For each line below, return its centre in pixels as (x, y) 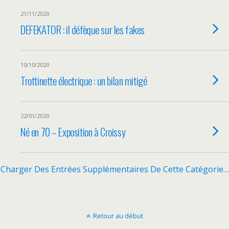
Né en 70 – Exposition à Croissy (73, 132)
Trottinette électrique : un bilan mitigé (84, 81)
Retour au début (118, 216)
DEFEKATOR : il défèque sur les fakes (83, 29)
